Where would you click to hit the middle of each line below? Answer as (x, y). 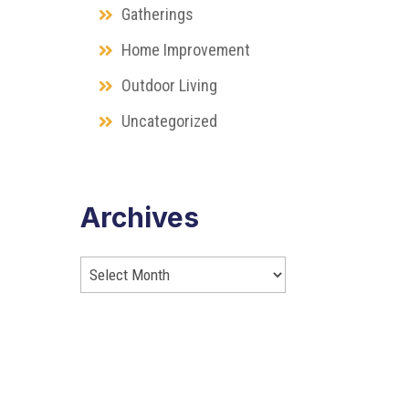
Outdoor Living (170, 85)
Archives (140, 217)
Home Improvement (186, 49)
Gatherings (158, 14)
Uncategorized (170, 121)
